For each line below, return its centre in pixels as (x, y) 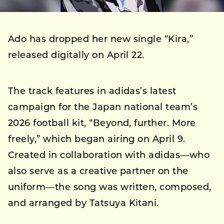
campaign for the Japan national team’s (103, 108)
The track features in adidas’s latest (92, 92)
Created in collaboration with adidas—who (109, 156)
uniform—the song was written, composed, (110, 188)
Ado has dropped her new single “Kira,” (101, 40)
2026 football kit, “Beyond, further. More (102, 124)
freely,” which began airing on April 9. (97, 140)
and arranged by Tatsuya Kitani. (83, 204)
